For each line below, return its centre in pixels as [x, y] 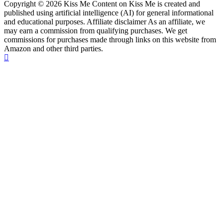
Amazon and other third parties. [54, 49]
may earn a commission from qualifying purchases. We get [96, 31]
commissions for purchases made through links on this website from [110, 40]
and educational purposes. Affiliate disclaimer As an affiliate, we [105, 22]
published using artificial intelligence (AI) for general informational [109, 13]
